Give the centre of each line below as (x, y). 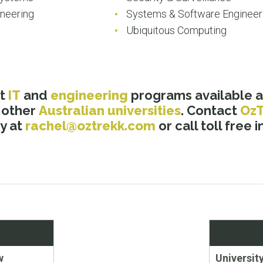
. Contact (210, 110)
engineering (89, 95)
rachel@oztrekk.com (90, 126)
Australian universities (110, 110)
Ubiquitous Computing (176, 30)
